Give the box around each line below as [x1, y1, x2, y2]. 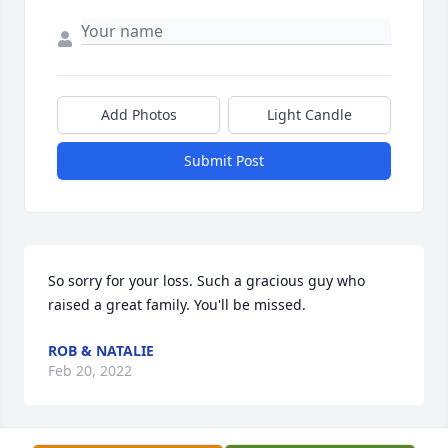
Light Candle [267, 104, 352, 124]
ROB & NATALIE [48, 340, 154, 360]
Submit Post [184, 150, 264, 170]
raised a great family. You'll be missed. [48, 294, 306, 314]
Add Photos [100, 104, 177, 124]
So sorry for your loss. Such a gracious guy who [48, 270, 365, 290]
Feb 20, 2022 [48, 360, 132, 380]
